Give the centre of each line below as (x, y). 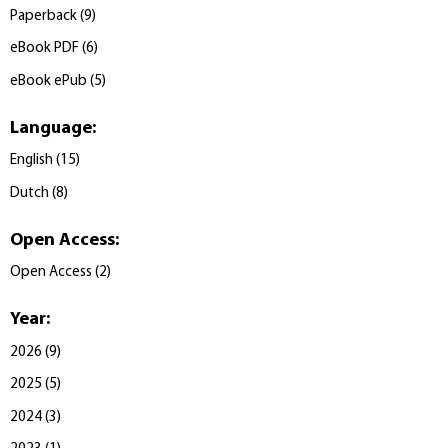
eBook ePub (48, 81)
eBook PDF (44, 49)
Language (51, 128)
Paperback (43, 16)
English (31, 161)
